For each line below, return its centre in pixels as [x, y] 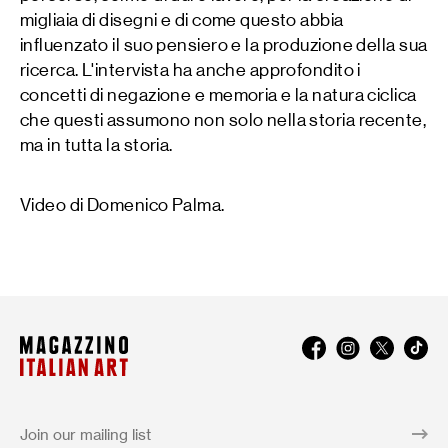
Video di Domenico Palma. [122, 205]
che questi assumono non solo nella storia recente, [223, 120]
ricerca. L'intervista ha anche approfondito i [190, 70]
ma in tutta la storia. [96, 145]
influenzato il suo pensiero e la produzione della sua [224, 45]
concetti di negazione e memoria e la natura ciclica [218, 95]
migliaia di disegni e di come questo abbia [182, 20]
